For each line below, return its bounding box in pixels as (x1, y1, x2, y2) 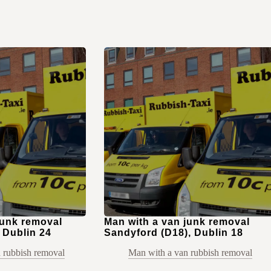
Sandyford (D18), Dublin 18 (103, 227, 243, 238)
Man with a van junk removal (103, 217, 250, 227)
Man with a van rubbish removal (128, 247, 252, 258)
